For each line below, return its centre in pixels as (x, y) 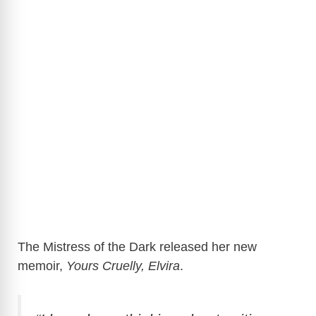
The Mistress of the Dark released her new (137, 247)
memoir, (42, 266)
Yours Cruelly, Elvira (123, 266)
